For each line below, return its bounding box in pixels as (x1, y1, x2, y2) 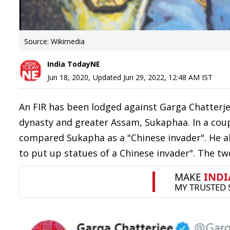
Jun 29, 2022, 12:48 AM (123, 72, 200, 82)
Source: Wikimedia (24, 36, 85, 46)
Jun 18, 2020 (47, 72, 88, 82)
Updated (93, 72, 123, 82)
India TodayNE (47, 59, 100, 69)
